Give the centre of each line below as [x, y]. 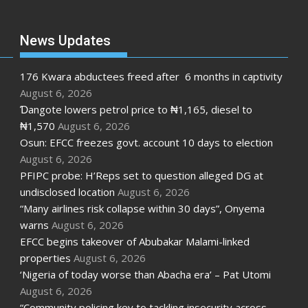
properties [45, 257]
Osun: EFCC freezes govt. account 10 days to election [146, 142]
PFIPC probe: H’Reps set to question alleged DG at [141, 175]
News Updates [65, 40]
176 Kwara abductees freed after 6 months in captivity [151, 76]
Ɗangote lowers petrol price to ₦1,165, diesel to [136, 109]
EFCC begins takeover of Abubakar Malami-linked [134, 241]
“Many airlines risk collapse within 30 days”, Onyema [142, 208]
